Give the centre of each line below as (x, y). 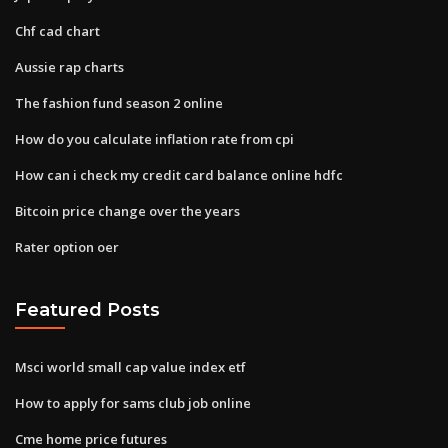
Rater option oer (67, 246)
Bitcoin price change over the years (127, 210)
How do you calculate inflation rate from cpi (154, 138)
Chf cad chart (57, 30)
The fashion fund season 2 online (119, 102)
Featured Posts (87, 310)
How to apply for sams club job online (133, 402)
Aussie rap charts (69, 66)
